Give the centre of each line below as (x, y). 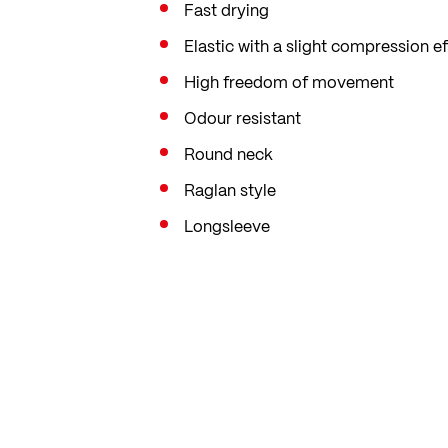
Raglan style (230, 190)
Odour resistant (242, 118)
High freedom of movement (289, 82)
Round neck (228, 154)
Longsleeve (227, 226)
